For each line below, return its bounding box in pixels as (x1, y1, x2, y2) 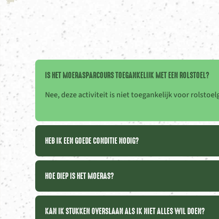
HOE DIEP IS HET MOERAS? (45, 170, 114, 182)
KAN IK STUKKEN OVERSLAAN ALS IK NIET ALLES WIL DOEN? (45, 205, 205, 217)
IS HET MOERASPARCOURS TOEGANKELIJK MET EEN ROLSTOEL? (45, 69, 209, 81)
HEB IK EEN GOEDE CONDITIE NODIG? (45, 134, 139, 147)
